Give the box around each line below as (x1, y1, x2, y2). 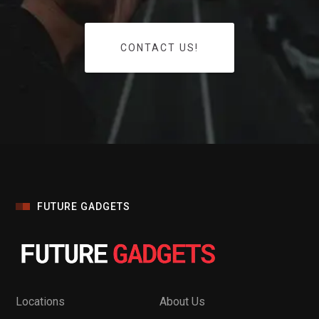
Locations (16, 295, 66, 308)
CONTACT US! (120, 42, 199, 53)
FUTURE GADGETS (37, 201, 131, 212)
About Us (159, 295, 205, 308)
